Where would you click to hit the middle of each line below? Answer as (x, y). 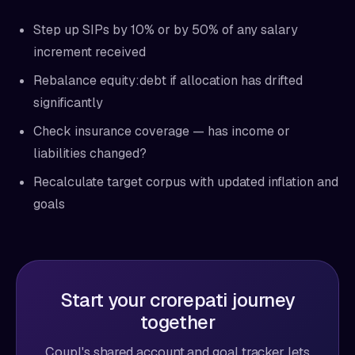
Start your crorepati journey (177, 300)
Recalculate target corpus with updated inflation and (186, 182)
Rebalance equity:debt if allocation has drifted (168, 80)
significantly (68, 103)
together (177, 322)
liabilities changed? (90, 153)
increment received (90, 52)
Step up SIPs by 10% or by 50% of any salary (166, 30)
